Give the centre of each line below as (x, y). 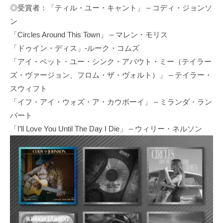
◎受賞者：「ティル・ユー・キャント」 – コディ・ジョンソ (111, 7)
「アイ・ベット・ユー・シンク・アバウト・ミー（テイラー (111, 61)
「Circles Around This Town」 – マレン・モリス (89, 34)
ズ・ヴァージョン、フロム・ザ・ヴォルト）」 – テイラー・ (111, 75)
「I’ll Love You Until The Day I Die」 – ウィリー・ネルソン (106, 128)
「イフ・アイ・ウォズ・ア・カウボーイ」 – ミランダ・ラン (111, 102)
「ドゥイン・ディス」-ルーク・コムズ (75, 48)
